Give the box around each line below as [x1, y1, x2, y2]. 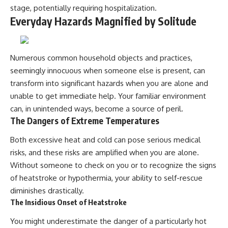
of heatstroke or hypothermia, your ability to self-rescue [10, 173, 203, 183]
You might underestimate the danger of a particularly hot [10, 216, 207, 226]
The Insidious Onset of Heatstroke [10, 197, 127, 207]
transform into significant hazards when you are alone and [10, 78, 208, 88]
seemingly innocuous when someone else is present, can [10, 65, 205, 75]
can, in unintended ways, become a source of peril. [10, 103, 183, 113]
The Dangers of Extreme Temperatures [10, 115, 159, 126]
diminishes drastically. [10, 186, 84, 196]
